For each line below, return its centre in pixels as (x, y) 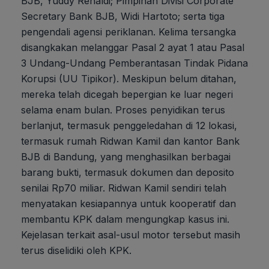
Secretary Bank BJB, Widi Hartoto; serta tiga (123, 17)
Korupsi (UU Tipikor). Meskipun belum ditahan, (129, 79)
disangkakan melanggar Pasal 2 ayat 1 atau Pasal (133, 48)
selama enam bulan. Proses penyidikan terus (123, 110)
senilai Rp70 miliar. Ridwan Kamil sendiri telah (124, 188)
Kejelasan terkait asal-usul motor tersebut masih (131, 235)
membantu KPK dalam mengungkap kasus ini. (125, 219)
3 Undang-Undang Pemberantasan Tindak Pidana (134, 63)
